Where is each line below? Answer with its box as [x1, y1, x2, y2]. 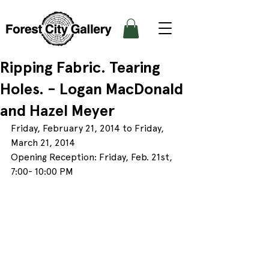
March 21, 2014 [11, 137, 75, 149]
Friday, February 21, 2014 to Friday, [11, 122, 166, 134]
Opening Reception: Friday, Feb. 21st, [11, 151, 175, 163]
